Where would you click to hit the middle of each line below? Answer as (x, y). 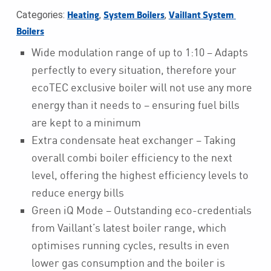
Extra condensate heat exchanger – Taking (133, 140)
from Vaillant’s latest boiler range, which (129, 228)
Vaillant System (201, 16)
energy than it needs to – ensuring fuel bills (135, 105)
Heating (83, 16)
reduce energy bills (77, 193)
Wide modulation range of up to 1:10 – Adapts (139, 52)
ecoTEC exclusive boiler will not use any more (142, 87)
